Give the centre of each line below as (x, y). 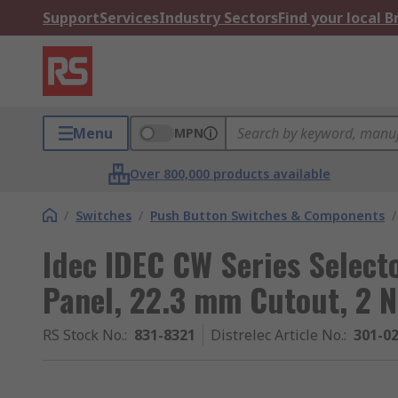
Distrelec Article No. (277, 335)
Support (71, 18)
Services (129, 18)
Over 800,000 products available (231, 174)
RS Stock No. (84, 335)
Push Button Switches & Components (267, 215)
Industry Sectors (219, 18)
